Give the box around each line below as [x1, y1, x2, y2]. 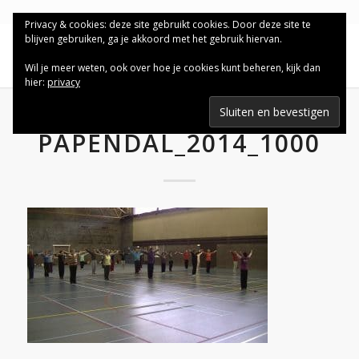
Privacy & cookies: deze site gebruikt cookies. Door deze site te [25, 18, 311, 31]
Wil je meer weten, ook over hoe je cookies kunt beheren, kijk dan [25, 61, 321, 75]
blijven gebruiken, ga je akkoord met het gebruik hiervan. [25, 32, 282, 46]
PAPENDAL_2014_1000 [38, 127, 321, 159]
